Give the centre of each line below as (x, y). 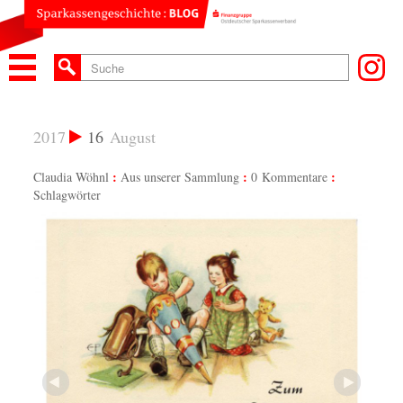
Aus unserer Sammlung (180, 176)
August (133, 136)
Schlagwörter (67, 194)
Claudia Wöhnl (71, 176)
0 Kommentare (289, 176)
